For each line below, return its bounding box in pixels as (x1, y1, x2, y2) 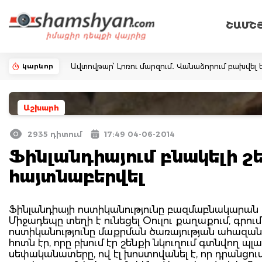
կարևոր (22, 62, 53, 70)
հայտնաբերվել (9, 167, 144, 187)
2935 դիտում (27, 129, 82, 139)
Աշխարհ (23, 104, 59, 112)
